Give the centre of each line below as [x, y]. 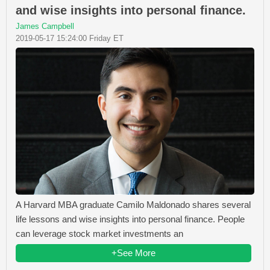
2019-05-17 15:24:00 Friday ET [70, 39]
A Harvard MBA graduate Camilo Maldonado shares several [133, 205]
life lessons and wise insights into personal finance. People [130, 219]
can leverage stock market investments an [99, 234]
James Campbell [45, 27]
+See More [133, 253]
